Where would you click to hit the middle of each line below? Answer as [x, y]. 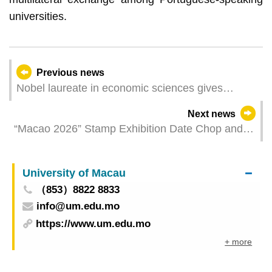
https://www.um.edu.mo [93, 224]
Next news [211, 114]
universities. [38, 16]
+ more [239, 242]
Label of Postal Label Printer [82, 145]
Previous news [71, 72]
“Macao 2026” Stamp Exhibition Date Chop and [128, 129]
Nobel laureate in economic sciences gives [119, 88]
